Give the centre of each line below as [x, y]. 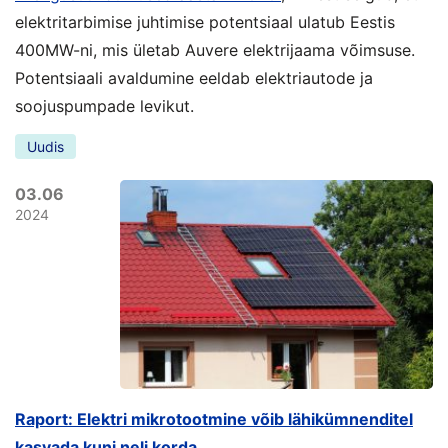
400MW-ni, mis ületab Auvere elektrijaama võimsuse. [215, 50]
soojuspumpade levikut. [104, 106]
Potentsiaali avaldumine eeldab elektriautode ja [194, 78]
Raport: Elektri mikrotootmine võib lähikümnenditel [214, 419]
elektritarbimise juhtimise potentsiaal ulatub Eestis [205, 22]
